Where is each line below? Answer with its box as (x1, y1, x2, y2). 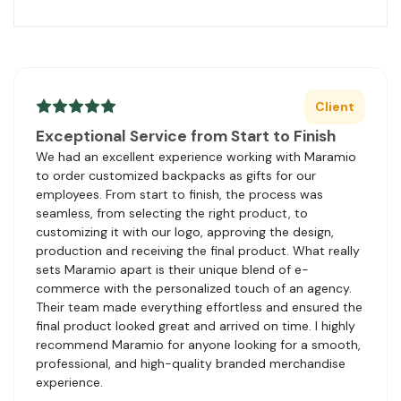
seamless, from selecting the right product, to (36, 204, 308, 221)
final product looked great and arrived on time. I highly (36, 317, 355, 334)
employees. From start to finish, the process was (36, 185, 323, 202)
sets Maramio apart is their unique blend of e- (36, 260, 309, 277)
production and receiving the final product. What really (36, 242, 360, 259)
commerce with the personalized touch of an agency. (36, 279, 352, 296)
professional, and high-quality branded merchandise (36, 354, 346, 371)
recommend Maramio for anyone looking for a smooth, (36, 336, 361, 353)
